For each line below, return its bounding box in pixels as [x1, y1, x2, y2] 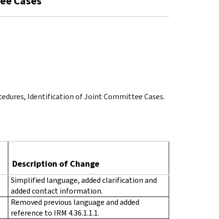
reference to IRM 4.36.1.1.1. [11, 207, 99, 218]
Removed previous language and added [11, 197, 139, 207]
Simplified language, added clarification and [11, 175, 157, 185]
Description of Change [12, 157, 99, 170]
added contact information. [11, 185, 103, 196]
